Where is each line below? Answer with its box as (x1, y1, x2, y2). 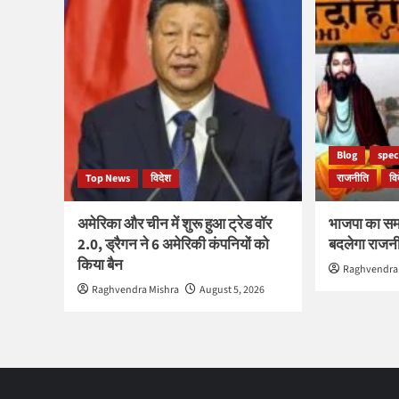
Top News (85, 171, 130, 187)
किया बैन (77, 255, 123, 277)
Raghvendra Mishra (92, 282, 179, 298)
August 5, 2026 (199, 282, 265, 298)
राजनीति (337, 171, 370, 187)
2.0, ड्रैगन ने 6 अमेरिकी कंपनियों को (77, 234, 269, 256)
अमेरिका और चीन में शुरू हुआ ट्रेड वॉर (77, 214, 272, 236)
